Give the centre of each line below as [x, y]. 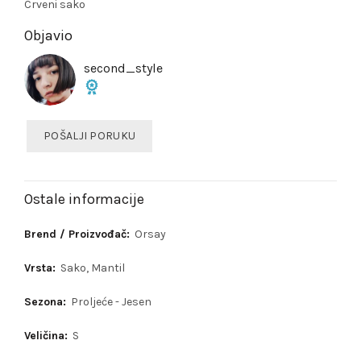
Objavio [48, 35]
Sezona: [47, 301]
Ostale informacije [84, 199]
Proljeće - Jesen [111, 301]
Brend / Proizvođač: [79, 234]
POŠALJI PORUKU [90, 135]
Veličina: [48, 335]
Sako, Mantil [93, 268]
